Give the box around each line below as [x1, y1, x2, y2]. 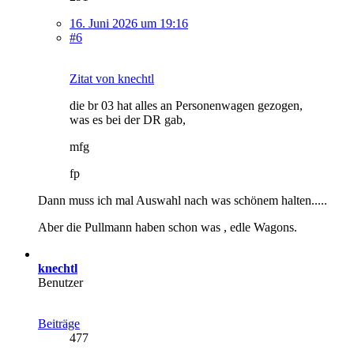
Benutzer [38, 275, 83, 289]
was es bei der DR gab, [70, 112, 186, 126]
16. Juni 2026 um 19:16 [70, 16, 188, 30]
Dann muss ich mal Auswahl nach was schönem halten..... [38, 193, 327, 207]
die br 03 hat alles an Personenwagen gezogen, [70, 98, 303, 112]
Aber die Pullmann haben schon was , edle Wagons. [38, 220, 297, 234]
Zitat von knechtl [70, 71, 154, 85]
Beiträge [38, 316, 80, 330]
